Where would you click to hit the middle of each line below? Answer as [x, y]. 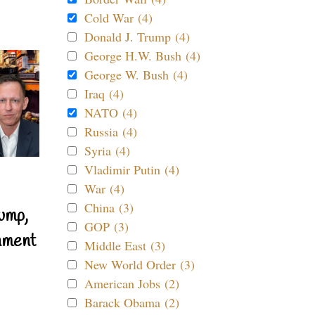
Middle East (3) [125, 245]
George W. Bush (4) [136, 75]
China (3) [109, 207]
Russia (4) [111, 131]
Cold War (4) [118, 18]
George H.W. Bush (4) [142, 56]
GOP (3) [107, 226]
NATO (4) [111, 112]
